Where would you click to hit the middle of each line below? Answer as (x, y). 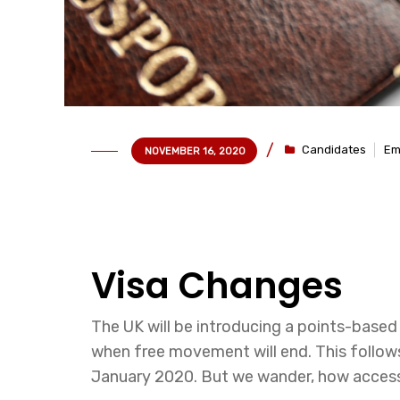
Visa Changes (217, 286)
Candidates (334, 150)
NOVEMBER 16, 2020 (195, 151)
